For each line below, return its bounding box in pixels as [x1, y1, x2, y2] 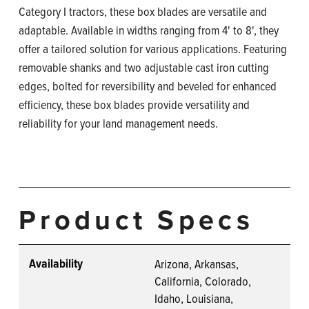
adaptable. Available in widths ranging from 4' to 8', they [19, 21, 279, 39]
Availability [29, 254, 83, 272]
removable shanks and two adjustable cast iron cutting [19, 59, 269, 76]
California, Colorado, [154, 272, 251, 290]
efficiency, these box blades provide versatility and [19, 96, 250, 113]
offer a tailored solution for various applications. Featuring [19, 40, 287, 57]
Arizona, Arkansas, [154, 255, 239, 272]
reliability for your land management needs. [19, 114, 218, 132]
